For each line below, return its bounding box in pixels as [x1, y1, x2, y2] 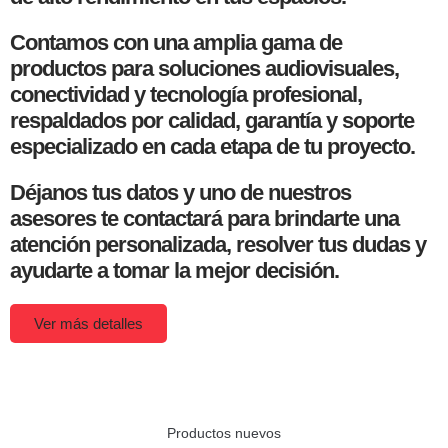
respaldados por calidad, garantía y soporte [10, 108, 414, 134]
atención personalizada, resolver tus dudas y [10, 232, 426, 258]
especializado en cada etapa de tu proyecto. [10, 134, 415, 160]
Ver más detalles [34, 315, 143, 333]
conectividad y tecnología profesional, [10, 82, 362, 108]
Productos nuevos [167, 425, 281, 442]
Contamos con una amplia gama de [10, 30, 342, 56]
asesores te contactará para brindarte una [10, 206, 399, 232]
